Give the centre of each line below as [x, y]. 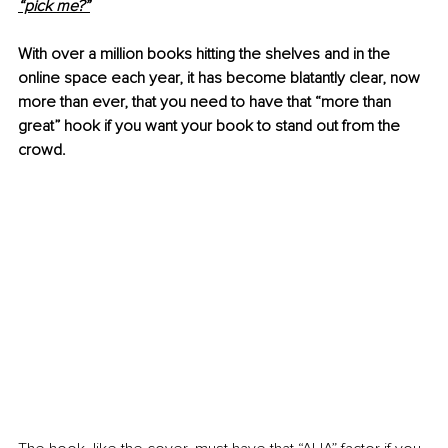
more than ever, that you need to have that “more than [206, 102]
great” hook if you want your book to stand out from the [211, 126]
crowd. [42, 150]
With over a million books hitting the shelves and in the [206, 54]
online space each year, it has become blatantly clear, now [221, 78]
